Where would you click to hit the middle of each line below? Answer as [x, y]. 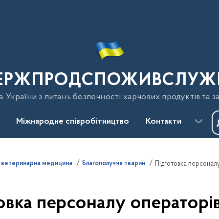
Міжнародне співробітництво [73, 122]
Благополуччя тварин [114, 164]
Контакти [164, 122]
